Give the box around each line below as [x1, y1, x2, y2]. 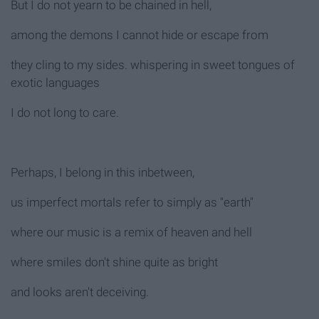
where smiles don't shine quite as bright [11, 255, 218, 270]
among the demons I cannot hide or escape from [11, 28, 268, 43]
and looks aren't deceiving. [11, 285, 149, 300]
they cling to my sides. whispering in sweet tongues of [11, 58, 295, 73]
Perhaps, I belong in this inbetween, [11, 165, 194, 180]
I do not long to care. [11, 105, 119, 120]
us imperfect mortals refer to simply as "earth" [11, 195, 253, 210]
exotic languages [11, 75, 100, 90]
